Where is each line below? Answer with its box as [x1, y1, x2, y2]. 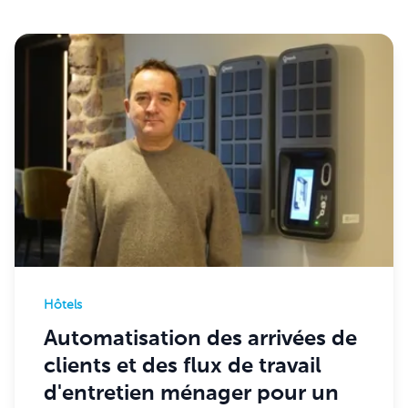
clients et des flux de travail [44, 355, 321, 377]
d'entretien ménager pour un [44, 382, 339, 404]
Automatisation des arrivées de [44, 328, 357, 350]
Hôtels [44, 299, 82, 311]
